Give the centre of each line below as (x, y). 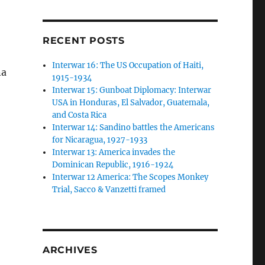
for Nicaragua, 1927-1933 (100, 140)
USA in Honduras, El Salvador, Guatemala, (131, 103)
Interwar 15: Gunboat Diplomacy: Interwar (132, 91)
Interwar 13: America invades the (114, 153)
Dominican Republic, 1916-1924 (113, 165)
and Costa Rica (80, 115)
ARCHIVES (70, 250)
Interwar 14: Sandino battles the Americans (134, 128)
